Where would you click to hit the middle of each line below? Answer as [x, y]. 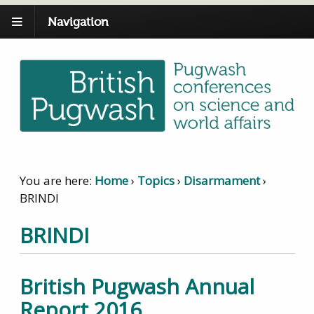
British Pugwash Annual [137, 286]
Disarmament [221, 181]
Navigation [78, 22]
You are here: [55, 181]
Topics [156, 181]
